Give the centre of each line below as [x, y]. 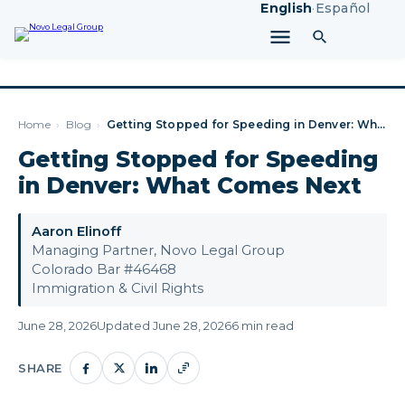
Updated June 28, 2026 [164, 326]
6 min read [263, 326]
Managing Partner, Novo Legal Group [158, 250]
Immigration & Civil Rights [118, 288]
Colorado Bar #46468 [104, 269]
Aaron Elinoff [76, 231]
